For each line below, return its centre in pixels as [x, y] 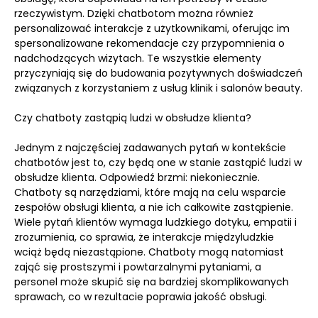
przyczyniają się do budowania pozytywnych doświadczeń [158, 73]
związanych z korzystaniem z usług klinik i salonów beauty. [158, 88]
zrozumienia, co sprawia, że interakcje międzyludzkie [144, 237]
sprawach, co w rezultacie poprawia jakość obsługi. [141, 297]
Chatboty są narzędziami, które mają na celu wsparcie [150, 192]
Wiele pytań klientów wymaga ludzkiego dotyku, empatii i [155, 222]
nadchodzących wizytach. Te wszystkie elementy [138, 58]
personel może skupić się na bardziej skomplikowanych [152, 282]
